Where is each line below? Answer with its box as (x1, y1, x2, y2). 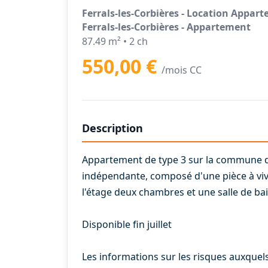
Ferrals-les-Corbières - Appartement (82, 20, 251, 33)
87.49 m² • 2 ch (82, 35, 148, 48)
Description (82, 121, 143, 135)
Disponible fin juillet (82, 218, 172, 231)
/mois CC (162, 63, 202, 77)
